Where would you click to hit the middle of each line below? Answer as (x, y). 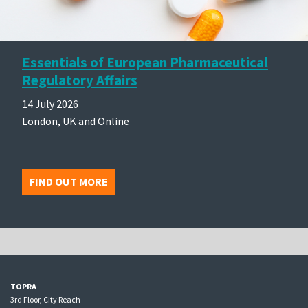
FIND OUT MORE (69, 181)
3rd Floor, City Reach (45, 299)
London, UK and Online (76, 121)
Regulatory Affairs (80, 80)
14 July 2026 (50, 103)
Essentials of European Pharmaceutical (145, 62)
